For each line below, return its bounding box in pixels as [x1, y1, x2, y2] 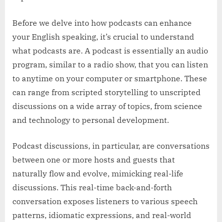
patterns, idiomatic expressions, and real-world [12, 210, 191, 221]
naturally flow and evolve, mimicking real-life [12, 168, 183, 179]
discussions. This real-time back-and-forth [12, 182, 172, 193]
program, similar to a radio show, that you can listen [12, 59, 208, 70]
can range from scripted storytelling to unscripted [12, 87, 201, 98]
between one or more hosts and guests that [12, 155, 175, 165]
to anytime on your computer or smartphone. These [12, 73, 207, 84]
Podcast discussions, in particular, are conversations [12, 141, 210, 151]
